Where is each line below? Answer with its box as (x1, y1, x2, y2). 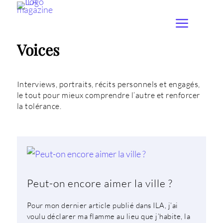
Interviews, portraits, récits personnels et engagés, (16, 79, 200, 89)
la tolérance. (16, 101, 62, 111)
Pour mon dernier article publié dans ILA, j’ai (26, 201, 178, 210)
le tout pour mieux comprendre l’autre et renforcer (16, 90, 200, 100)
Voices (16, 40, 59, 60)
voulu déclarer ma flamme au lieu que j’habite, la (26, 212, 191, 221)
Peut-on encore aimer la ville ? (26, 177, 173, 190)
